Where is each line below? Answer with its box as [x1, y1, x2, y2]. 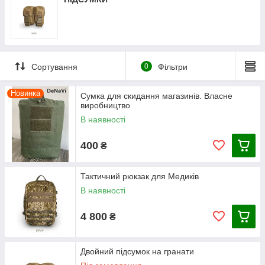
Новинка [11, 89, 40, 98]
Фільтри [157, 62, 188, 72]
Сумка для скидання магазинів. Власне [80, 91, 232, 101]
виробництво [80, 101, 130, 110]
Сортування [31, 62, 77, 72]
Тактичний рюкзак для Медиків [80, 172, 199, 181]
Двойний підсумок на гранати [80, 247, 194, 256]
